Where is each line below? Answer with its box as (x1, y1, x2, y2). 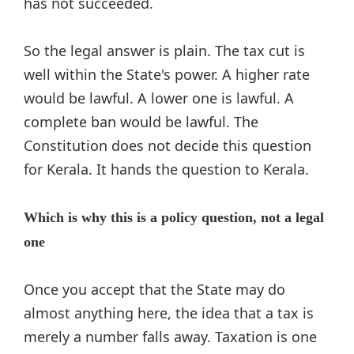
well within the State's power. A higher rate (24, 64, 310, 84)
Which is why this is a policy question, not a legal (24, 209, 324, 225)
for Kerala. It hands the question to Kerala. (24, 159, 309, 179)
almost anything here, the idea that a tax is (24, 303, 314, 322)
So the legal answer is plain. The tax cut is (24, 40, 305, 60)
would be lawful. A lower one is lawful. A (24, 88, 294, 107)
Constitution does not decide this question (24, 135, 311, 155)
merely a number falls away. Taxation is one (24, 326, 317, 346)
